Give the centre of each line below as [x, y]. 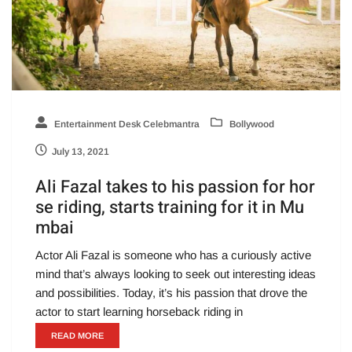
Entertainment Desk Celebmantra [126, 124]
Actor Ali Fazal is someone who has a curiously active [173, 255]
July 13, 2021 [81, 151]
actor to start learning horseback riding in [139, 311]
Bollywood [251, 124]
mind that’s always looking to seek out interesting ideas [176, 273]
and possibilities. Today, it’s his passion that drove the [171, 292]
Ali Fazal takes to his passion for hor [175, 187]
